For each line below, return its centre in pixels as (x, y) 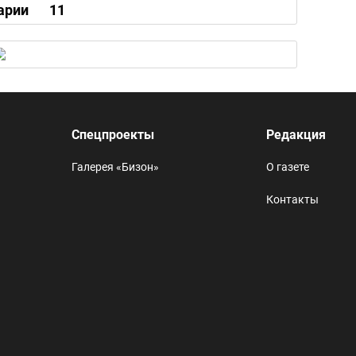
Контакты (293, 199)
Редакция (296, 134)
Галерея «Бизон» (116, 166)
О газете (288, 166)
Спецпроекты (113, 134)
